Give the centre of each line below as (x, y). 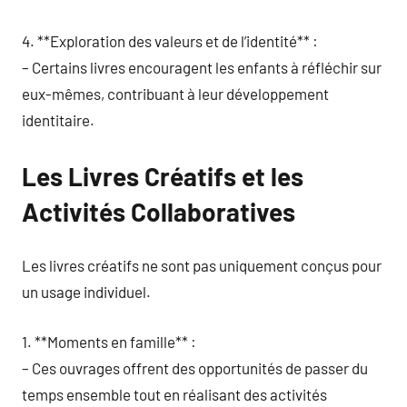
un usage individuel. (86, 292)
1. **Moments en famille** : (109, 341)
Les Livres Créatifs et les (163, 176)
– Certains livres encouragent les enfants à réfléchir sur (202, 67)
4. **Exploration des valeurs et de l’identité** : (170, 40)
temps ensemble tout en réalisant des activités (174, 394)
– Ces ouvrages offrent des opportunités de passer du (195, 367)
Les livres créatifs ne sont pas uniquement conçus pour (202, 265)
